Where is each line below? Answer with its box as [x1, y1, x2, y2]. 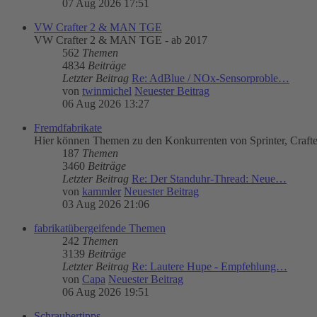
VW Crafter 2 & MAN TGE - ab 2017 [34, 33, 207, 46]
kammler [82, 185, 121, 197]
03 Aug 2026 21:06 [62, 197, 149, 210]
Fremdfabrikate [34, 121, 102, 134]
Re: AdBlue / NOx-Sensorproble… [132, 71, 289, 84]
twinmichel [82, 84, 132, 97]
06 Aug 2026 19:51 [62, 285, 149, 298]
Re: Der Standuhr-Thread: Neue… [132, 172, 287, 185]
